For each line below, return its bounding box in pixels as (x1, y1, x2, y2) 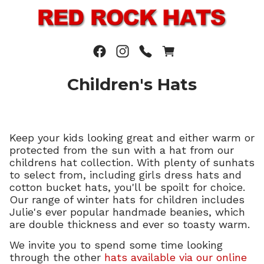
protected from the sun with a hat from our (9, 143, 234, 156)
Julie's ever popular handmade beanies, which (9, 205, 245, 218)
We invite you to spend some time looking (9, 238, 223, 251)
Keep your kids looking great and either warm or (9, 131, 255, 144)
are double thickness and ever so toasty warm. (9, 217, 250, 230)
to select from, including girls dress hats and (9, 168, 242, 181)
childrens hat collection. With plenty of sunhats (9, 156, 255, 169)
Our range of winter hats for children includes (9, 193, 245, 206)
